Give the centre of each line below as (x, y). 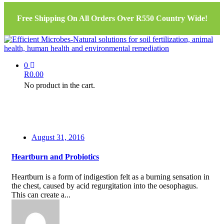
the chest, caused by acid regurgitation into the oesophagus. (105, 185)
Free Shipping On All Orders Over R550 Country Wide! (112, 18)
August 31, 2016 (58, 137)
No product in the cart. (59, 85)
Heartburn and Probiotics (55, 157)
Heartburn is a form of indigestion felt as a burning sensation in (110, 176)
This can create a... (41, 194)
